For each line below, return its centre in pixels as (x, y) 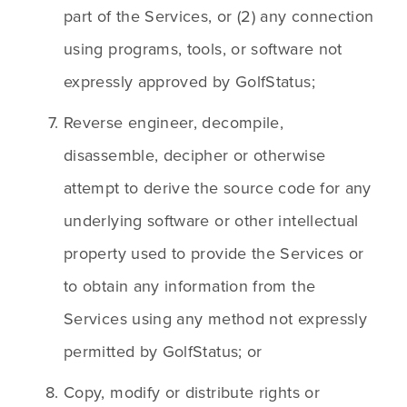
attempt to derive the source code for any (218, 188)
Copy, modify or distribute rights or (192, 392)
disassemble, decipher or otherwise (195, 155)
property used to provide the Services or (214, 253)
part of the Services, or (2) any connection (219, 16)
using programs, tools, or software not (203, 49)
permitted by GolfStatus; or (163, 352)
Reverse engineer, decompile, (174, 123)
